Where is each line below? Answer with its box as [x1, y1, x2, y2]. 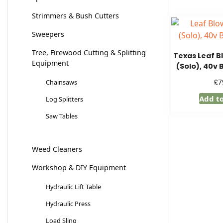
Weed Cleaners [32, 144, 82, 154]
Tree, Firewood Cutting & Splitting [32, 48, 146, 58]
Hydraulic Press [46, 199, 91, 209]
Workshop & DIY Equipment [32, 163, 126, 173]
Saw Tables [46, 111, 78, 121]
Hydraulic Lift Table [46, 182, 101, 192]
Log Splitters [46, 95, 83, 104]
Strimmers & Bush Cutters [32, 11, 119, 21]
